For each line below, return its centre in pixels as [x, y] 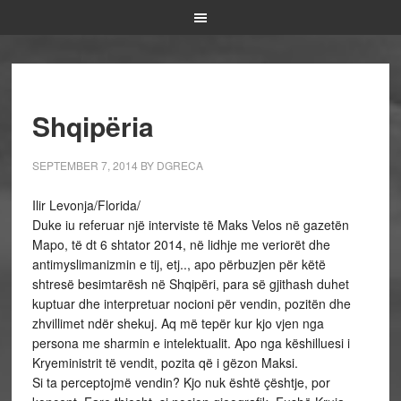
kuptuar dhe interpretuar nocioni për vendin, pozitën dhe [191, 303]
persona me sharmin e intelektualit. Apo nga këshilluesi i [191, 343]
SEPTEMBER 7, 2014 [85, 165]
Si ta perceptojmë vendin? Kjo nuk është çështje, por [181, 382]
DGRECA [179, 165]
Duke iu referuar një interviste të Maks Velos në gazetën [190, 225]
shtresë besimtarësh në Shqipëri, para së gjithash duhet [190, 284]
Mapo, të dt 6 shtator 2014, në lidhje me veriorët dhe [181, 244]
